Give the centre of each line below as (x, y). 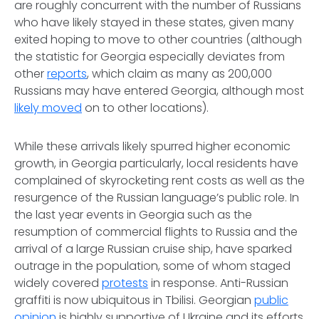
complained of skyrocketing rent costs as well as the (159, 181)
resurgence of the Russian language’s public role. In (157, 198)
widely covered (58, 283)
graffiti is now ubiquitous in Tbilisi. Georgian (134, 300)
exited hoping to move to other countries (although (158, 40)
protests (125, 283)
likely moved (48, 108)
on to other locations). (145, 108)
